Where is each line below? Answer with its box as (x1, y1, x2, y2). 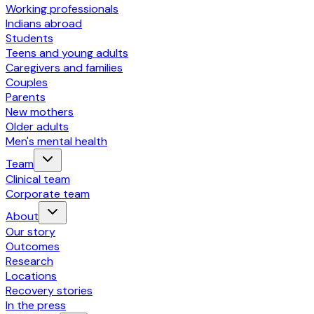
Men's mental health (6, 134, 107, 149)
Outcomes (6, 239, 60, 254)
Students (6, 31, 53, 46)
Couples (6, 75, 48, 90)
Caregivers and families (6, 60, 123, 75)
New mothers (6, 104, 74, 119)
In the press (6, 298, 66, 313)
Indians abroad (6, 16, 82, 31)
